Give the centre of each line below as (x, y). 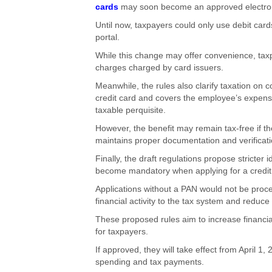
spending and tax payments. (150, 262)
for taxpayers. (122, 232)
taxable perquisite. (131, 110)
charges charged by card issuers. (159, 68)
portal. (107, 38)
